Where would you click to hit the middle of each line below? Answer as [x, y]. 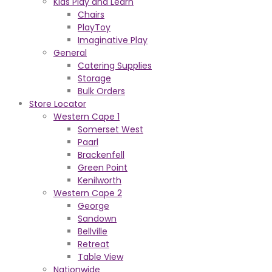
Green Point [103, 168]
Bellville [93, 231]
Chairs [91, 15]
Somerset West [110, 129]
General [70, 53]
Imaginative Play [113, 40]
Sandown [97, 219]
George [93, 206]
